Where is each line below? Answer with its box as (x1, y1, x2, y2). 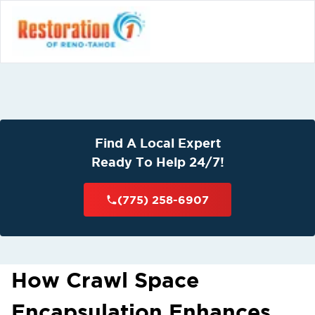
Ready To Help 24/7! (91, 155, 224, 169)
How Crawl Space (11, 268, 199, 292)
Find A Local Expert (94, 136, 221, 150)
